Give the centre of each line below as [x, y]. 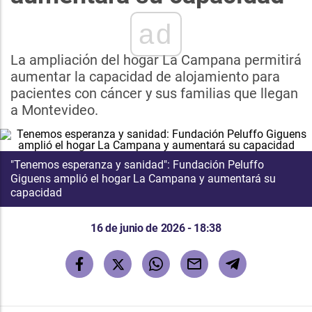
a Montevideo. [54, 110]
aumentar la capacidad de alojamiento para [145, 77]
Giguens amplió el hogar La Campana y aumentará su [143, 179]
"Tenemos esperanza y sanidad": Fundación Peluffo [137, 165]
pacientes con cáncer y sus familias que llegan [154, 93]
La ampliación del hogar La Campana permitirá [156, 60]
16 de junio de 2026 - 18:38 [156, 228]
